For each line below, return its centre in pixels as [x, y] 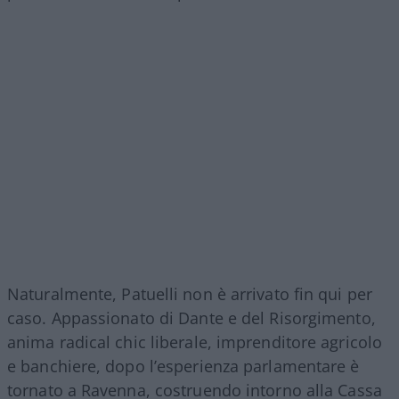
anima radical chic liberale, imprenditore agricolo [195, 342]
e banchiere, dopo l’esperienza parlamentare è [183, 366]
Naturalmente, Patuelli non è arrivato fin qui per [190, 294]
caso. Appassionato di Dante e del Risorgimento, [191, 318]
